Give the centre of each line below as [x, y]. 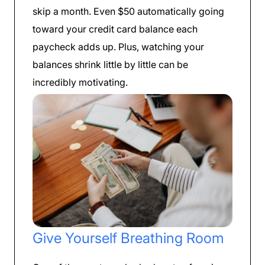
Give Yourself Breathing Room [128, 238]
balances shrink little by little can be [110, 65]
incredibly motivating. [80, 83]
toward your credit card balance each [115, 29]
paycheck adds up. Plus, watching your [118, 47]
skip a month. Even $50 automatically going [128, 12]
